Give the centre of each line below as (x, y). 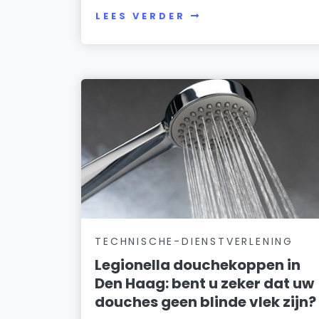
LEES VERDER (141, 16)
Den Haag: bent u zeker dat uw (205, 283)
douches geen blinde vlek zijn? (206, 302)
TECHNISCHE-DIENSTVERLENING (194, 241)
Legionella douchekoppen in (198, 265)
